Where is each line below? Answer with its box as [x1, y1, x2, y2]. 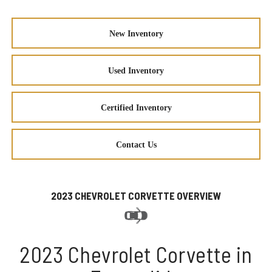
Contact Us [115, 140, 157, 149]
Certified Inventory [100, 103, 172, 112]
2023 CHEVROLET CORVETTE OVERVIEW [51, 189, 221, 202]
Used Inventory [108, 66, 164, 75]
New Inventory [109, 29, 163, 38]
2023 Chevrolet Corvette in [19, 240, 253, 267]
